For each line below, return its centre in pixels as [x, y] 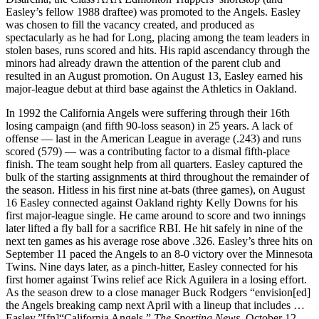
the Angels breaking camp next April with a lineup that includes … [155, 305]
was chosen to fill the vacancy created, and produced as [130, 24]
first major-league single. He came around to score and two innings [156, 215]
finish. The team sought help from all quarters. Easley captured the [154, 164]
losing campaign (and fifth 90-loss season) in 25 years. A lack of [149, 125]
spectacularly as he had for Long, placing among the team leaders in [158, 37]
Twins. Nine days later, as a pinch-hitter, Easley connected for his [152, 266]
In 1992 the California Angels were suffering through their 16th [148, 113]
